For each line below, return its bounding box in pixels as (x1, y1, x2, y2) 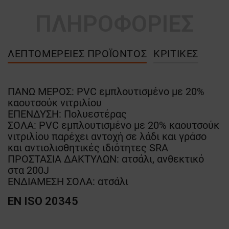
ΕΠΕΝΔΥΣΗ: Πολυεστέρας (8, 107, 127, 120)
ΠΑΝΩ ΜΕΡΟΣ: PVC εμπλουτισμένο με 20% (8, 85, 204, 98)
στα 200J (8, 164, 49, 176)
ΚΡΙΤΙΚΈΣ (153, 47, 199, 60)
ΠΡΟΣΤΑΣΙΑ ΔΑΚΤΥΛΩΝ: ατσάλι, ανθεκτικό (8, 152, 204, 165)
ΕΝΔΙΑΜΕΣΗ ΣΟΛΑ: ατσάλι (8, 175, 128, 188)
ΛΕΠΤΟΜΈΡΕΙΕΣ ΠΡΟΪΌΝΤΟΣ (8, 47, 147, 60)
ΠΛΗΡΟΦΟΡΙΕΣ (35, 10, 194, 37)
